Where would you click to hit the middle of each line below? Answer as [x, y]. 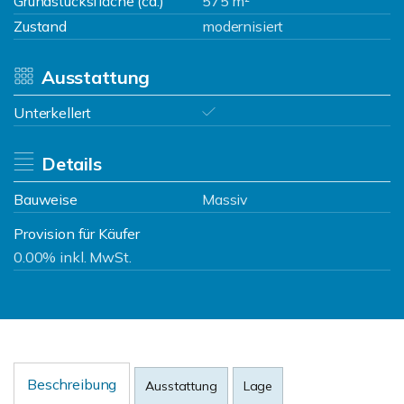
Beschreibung [72, 384]
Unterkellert [53, 113]
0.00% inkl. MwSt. [73, 257]
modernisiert [243, 26]
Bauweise [46, 199]
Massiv [225, 199]
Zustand [40, 26]
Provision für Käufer [77, 234]
